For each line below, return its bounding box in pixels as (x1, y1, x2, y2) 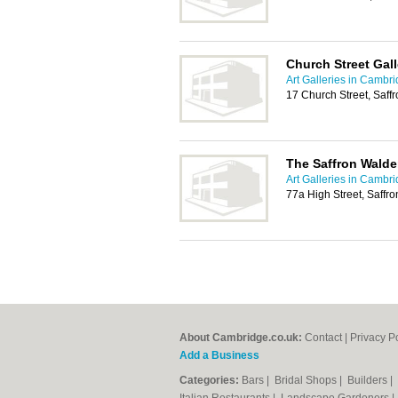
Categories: (179, 374, 239, 386)
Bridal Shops (275, 374, 339, 386)
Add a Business (179, 349, 259, 362)
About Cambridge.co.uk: (179, 331, 302, 344)
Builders (347, 374, 390, 386)
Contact (305, 331, 342, 344)
